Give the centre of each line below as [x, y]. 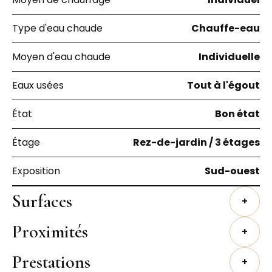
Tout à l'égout [223, 85]
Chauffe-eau [226, 28]
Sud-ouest [232, 171]
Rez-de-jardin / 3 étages [196, 142]
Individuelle [229, 57]
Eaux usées [38, 85]
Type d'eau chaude [57, 28]
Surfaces [42, 201]
